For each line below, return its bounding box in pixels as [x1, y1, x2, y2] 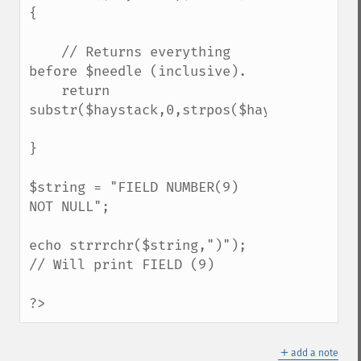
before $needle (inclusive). [29, 63, 247, 80]
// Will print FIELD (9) [29, 256, 214, 273]
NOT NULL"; [29, 198, 110, 215]
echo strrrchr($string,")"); [29, 237, 247, 254]
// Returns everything [29, 44, 61, 60]
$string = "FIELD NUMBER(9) [29, 179, 239, 196]
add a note [291, 347, 338, 359]
